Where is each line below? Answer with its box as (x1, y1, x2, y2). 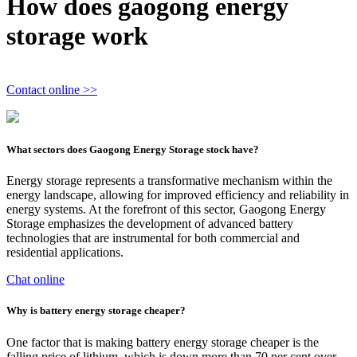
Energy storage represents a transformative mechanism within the (6, 174, 332, 188)
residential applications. (6, 245, 124, 260)
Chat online (6, 273, 65, 287)
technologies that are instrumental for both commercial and (6, 231, 300, 245)
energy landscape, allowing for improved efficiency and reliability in (6, 188, 349, 202)
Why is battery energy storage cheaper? (6, 304, 186, 317)
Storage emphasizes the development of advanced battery (6, 217, 293, 231)
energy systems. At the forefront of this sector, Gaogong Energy (6, 202, 326, 217)
